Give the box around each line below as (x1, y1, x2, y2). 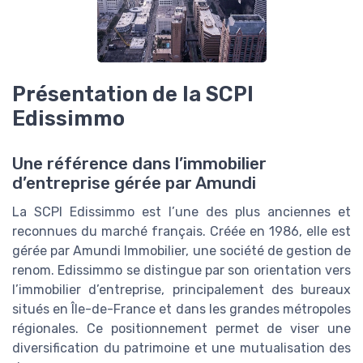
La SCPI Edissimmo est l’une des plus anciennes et (12, 204, 351, 220)
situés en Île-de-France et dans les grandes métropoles (12, 301, 351, 318)
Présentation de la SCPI (12, 82, 254, 106)
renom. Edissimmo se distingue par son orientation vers (12, 263, 351, 279)
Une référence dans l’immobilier (12, 154, 267, 174)
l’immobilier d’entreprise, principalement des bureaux (12, 282, 351, 298)
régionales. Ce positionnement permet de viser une (12, 321, 351, 337)
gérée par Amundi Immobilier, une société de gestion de (12, 243, 351, 259)
